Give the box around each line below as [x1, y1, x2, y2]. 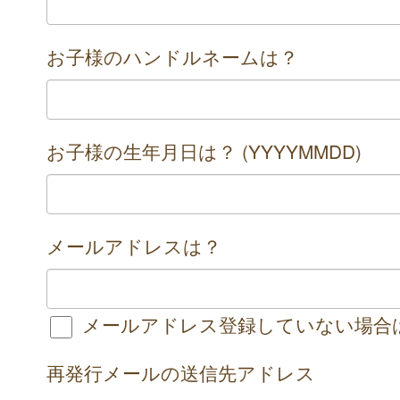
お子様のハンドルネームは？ [46, 43, 298, 71]
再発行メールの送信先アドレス [46, 358, 315, 386]
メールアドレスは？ [46, 232, 221, 260]
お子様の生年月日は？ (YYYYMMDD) [46, 137, 362, 165]
